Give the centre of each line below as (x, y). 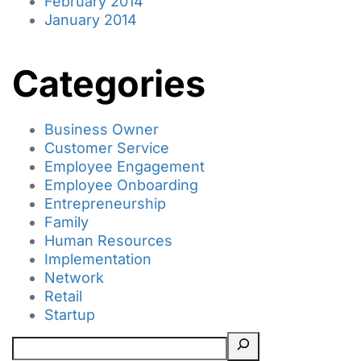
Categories (109, 83)
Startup (70, 314)
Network (74, 277)
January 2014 (91, 20)
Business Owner (102, 129)
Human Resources (108, 240)
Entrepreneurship (105, 203)
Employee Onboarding (121, 185)
